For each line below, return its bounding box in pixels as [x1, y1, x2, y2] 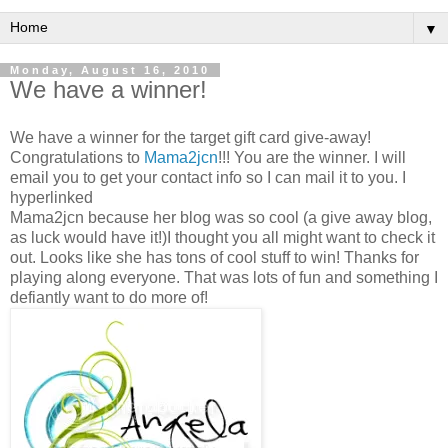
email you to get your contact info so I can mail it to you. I [10, 168, 406, 186]
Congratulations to [10, 148, 144, 166]
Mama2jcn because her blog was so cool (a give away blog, [10, 208, 432, 226]
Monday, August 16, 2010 [10, 64, 210, 76]
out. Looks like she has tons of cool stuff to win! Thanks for [10, 248, 419, 266]
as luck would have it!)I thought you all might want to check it [10, 228, 435, 246]
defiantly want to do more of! [10, 288, 208, 306]
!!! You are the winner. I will [218, 148, 406, 166]
